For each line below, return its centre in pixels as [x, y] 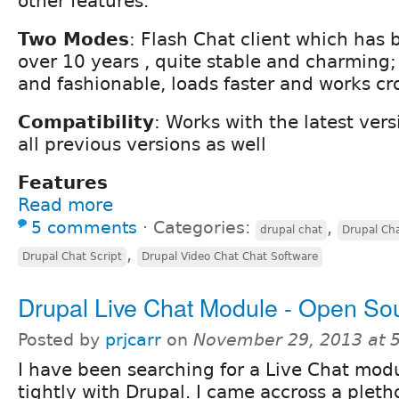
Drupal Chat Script [72, 256]
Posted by [61, 339]
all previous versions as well [142, 144]
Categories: [204, 227]
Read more [65, 204]
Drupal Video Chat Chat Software [230, 256]
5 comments [84, 227]
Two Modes [73, 39]
